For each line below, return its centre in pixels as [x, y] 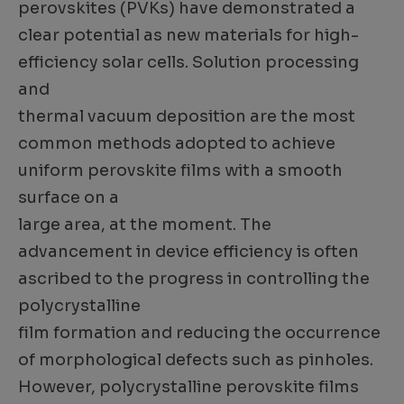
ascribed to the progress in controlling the [194, 279]
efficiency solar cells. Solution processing [188, 63]
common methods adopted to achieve [177, 144]
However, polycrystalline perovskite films [188, 387]
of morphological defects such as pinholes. [196, 360]
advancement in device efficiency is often [188, 252]
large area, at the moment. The [145, 225]
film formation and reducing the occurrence [199, 333]
